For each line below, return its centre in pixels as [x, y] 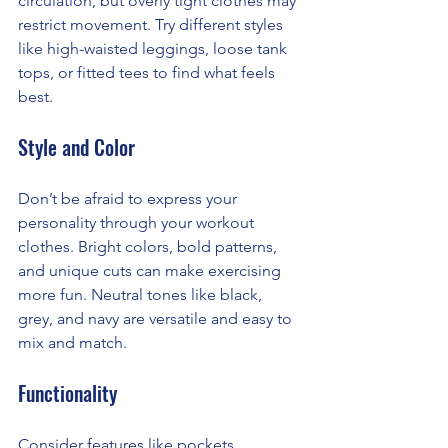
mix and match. [72, 343]
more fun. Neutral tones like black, [142, 295]
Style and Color [76, 147]
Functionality [67, 393]
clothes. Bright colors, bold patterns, [149, 247]
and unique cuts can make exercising [151, 271]
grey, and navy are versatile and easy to [157, 319]
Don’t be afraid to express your [129, 199]
